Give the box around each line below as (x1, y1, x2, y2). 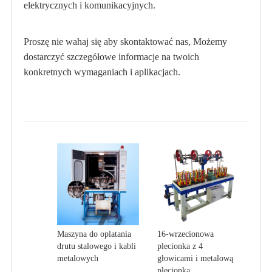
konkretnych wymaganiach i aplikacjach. (23, 67, 180, 77)
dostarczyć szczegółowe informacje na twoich (23, 52, 199, 62)
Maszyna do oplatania (56, 229, 131, 239)
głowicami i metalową (157, 254, 233, 263)
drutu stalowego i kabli (56, 242, 136, 251)
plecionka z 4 (157, 242, 203, 251)
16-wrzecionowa (157, 229, 214, 239)
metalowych (56, 254, 98, 263)
